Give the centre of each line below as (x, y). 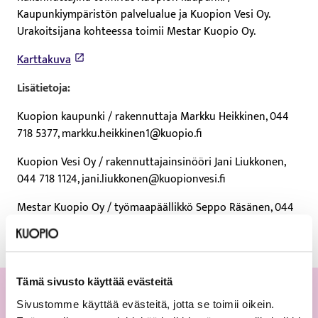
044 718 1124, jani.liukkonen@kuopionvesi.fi (121, 179)
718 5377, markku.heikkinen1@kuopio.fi (109, 133)
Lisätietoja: (44, 88)
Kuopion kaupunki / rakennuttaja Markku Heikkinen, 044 (153, 116)
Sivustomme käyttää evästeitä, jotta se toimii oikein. (146, 304)
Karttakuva (44, 60)
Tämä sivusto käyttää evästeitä (95, 282)
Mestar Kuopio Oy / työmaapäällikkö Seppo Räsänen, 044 (155, 207)
